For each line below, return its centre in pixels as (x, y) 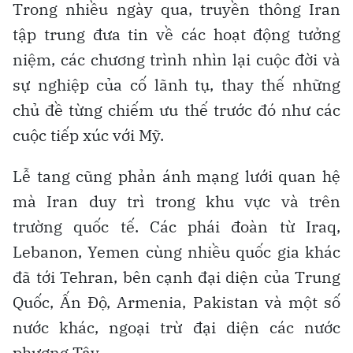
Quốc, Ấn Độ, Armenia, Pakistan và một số (176, 303)
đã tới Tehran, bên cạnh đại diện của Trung (176, 277)
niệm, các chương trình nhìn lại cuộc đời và (176, 60)
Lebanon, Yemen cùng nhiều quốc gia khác (176, 252)
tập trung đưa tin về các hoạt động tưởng (176, 35)
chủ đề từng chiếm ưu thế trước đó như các (176, 110)
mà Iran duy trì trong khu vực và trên (176, 202)
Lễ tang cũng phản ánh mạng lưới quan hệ (176, 176)
